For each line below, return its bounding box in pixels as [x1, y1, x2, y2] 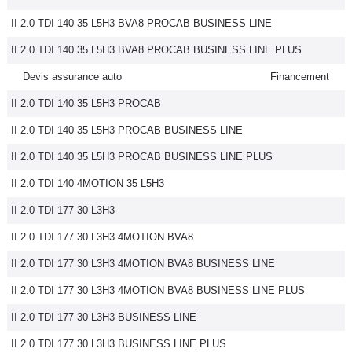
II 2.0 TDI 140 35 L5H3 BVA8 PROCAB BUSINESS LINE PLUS [11, 44, 302, 56]
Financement [270, 71, 329, 82]
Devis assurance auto [23, 71, 122, 82]
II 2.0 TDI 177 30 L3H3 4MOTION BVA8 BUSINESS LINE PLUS [11, 284, 305, 296]
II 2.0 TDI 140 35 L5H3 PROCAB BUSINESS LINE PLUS [11, 151, 273, 163]
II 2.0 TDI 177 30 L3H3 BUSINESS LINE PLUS [11, 338, 226, 350]
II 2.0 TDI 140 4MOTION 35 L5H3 [11, 178, 164, 189]
